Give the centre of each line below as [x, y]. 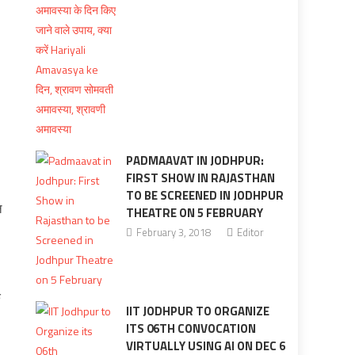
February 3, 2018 [173, 232]
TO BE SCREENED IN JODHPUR [204, 195]
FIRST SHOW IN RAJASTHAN [200, 178]
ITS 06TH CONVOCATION [191, 328]
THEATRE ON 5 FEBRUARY [194, 213]
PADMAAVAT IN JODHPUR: [195, 160]
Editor [250, 232]
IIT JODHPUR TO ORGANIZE [197, 311]
